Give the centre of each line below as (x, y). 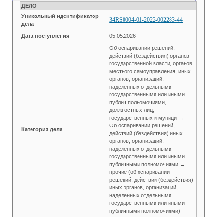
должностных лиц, (132, 110)
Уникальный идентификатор (60, 16)
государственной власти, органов (151, 63)
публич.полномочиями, (138, 102)
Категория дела (42, 129)
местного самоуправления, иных (150, 71)
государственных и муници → (147, 117)
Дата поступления (46, 36)
